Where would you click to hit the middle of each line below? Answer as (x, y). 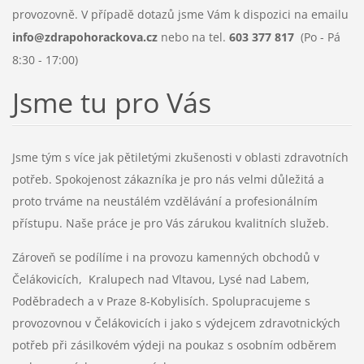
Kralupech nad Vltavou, (153, 279)
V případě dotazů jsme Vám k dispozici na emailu (213, 14)
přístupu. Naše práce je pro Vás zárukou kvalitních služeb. (172, 223)
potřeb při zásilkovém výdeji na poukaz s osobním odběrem (174, 345)
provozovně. (45, 14)
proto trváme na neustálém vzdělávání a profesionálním (165, 201)
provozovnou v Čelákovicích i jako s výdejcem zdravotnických (176, 323)
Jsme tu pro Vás (111, 102)
